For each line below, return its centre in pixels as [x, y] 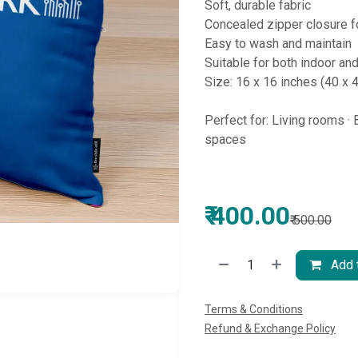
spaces [225, 139]
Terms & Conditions [254, 309]
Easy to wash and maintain [278, 44]
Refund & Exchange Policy [270, 328]
